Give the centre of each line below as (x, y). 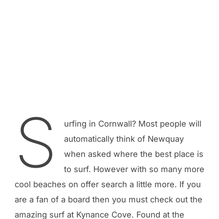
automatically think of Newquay (124, 139)
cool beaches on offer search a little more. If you (108, 185)
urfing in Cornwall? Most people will (132, 124)
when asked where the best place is (133, 154)
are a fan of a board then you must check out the (109, 200)
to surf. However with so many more (134, 169)
